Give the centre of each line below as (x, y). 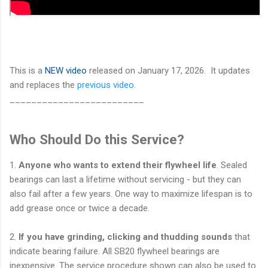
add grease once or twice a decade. (80, 208)
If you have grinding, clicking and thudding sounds (125, 237)
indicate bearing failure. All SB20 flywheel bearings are (115, 251)
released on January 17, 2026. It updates (168, 71)
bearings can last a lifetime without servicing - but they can (125, 179)
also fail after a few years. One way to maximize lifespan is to (131, 194)
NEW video (66, 71)
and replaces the (43, 85)
